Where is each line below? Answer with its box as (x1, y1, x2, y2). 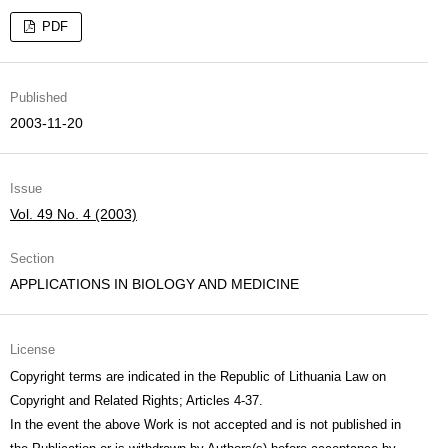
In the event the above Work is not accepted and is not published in (10, 417, 401, 432)
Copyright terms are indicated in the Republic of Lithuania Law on (10, 369, 386, 384)
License (10, 342, 55, 357)
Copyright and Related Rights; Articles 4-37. (10, 393, 263, 408)
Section (10, 251, 54, 266)
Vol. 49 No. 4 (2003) (10, 206, 137, 222)
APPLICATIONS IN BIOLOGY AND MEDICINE (10, 276, 299, 292)
